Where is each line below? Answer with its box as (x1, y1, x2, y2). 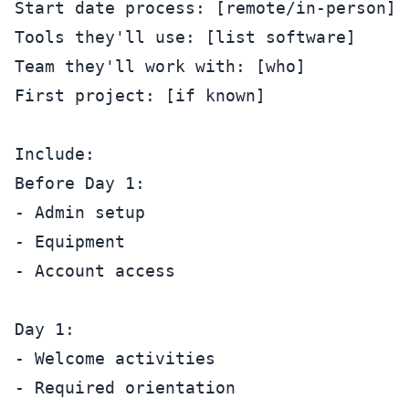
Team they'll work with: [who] (15, 57, 306, 76)
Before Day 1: (15, 173, 145, 193)
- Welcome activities (15, 349, 215, 368)
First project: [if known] (15, 86, 266, 105)
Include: (15, 144, 95, 163)
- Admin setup (15, 203, 145, 222)
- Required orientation (15, 378, 236, 397)
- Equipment (15, 232, 125, 251)
